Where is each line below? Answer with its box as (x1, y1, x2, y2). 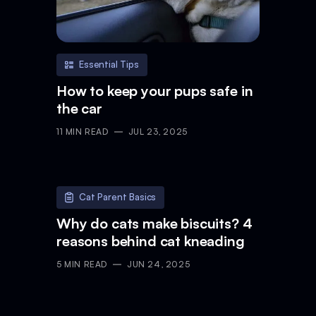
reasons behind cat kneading (56, 231, 245, 250)
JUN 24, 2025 (127, 258, 190, 269)
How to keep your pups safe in (56, 81, 253, 99)
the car (56, 99, 102, 117)
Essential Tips (79, 59, 139, 71)
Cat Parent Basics (79, 191, 157, 203)
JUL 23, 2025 (128, 126, 188, 137)
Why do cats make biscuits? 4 (56, 214, 253, 232)
